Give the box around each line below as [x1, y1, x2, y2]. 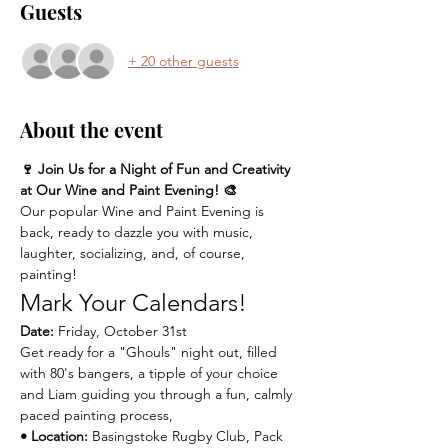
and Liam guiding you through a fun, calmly [20, 385, 296, 403]
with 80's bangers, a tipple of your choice [20, 364, 282, 382]
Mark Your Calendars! [20, 288, 247, 317]
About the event [20, 116, 163, 143]
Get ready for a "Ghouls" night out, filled [20, 343, 281, 361]
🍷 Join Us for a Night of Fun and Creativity [20, 160, 294, 178]
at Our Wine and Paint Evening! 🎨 [20, 181, 237, 199]
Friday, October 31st [54, 322, 191, 340]
